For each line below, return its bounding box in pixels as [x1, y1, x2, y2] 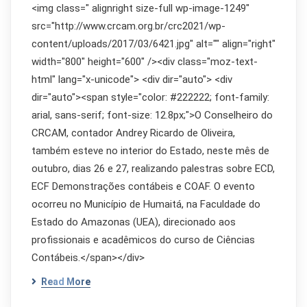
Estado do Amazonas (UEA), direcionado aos [32, 216, 236, 228]
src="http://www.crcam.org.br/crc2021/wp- [32, 20, 225, 32]
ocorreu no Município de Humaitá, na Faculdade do [32, 198, 260, 210]
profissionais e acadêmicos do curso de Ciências [32, 234, 255, 246]
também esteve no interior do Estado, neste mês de [32, 145, 269, 157]
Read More [41, 276, 90, 287]
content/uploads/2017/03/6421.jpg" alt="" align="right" [32, 38, 275, 50]
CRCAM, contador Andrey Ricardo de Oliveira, [32, 127, 235, 139]
